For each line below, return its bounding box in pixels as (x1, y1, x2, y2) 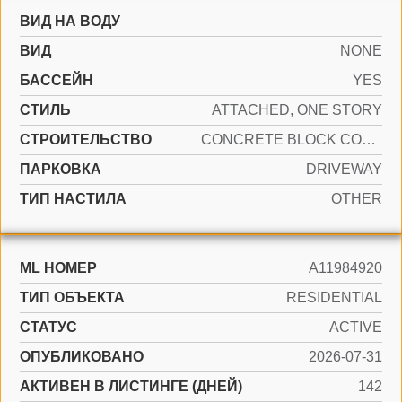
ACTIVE (329, 319, 382, 335)
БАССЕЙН (20, 73, 93, 88)
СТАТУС (20, 319, 77, 335)
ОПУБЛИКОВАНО (20, 349, 144, 364)
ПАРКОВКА (20, 162, 101, 177)
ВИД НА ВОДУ (20, 13, 120, 29)
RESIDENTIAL (286, 290, 382, 305)
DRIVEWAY (306, 162, 382, 177)
